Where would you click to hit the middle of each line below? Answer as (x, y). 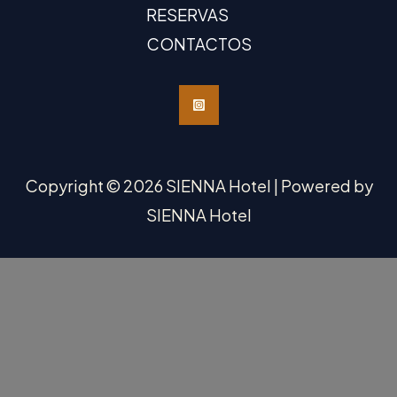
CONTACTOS (198, 43)
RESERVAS (187, 14)
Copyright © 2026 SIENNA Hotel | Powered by (198, 185)
